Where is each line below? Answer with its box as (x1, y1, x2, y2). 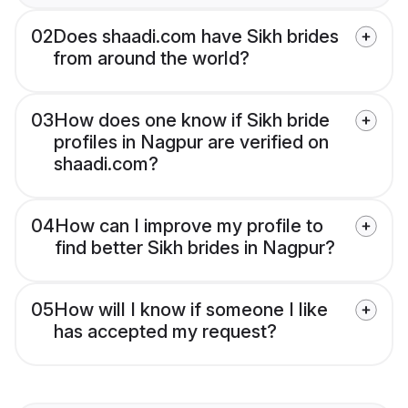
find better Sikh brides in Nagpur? (55, 237, 335, 260)
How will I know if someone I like (54, 299, 328, 321)
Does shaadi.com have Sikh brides (53, 25, 339, 48)
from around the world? (53, 47, 250, 70)
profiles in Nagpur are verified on (54, 131, 329, 154)
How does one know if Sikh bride (54, 109, 330, 132)
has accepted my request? (54, 321, 277, 343)
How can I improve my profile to (55, 215, 323, 238)
